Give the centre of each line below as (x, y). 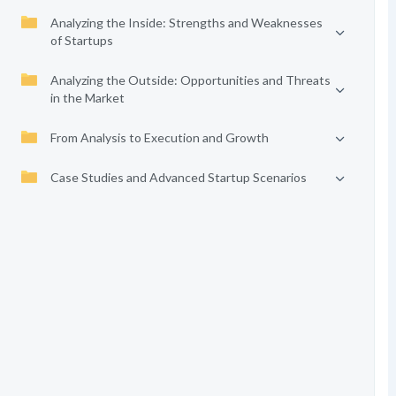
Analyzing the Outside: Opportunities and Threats (190, 80)
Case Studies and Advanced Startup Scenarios (178, 177)
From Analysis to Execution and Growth (159, 137)
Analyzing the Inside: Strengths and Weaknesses (186, 23)
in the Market (87, 98)
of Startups (81, 40)
